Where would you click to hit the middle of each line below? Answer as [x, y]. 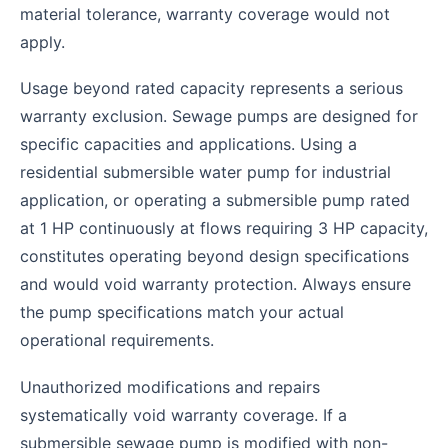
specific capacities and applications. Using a [188, 144]
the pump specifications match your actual [182, 312]
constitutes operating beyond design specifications [214, 256]
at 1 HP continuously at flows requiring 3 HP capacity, [224, 228]
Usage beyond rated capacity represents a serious [211, 88]
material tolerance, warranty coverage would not [205, 13]
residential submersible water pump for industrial [205, 172]
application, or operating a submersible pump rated [215, 200]
